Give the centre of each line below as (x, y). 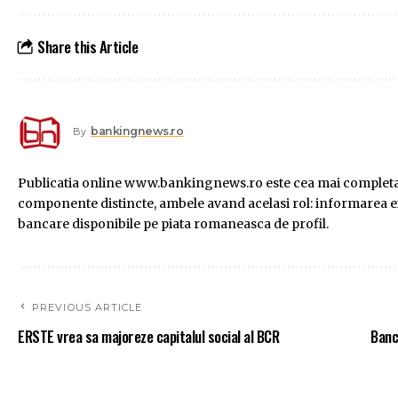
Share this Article (88, 47)
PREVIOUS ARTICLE (88, 308)
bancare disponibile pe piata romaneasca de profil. (173, 224)
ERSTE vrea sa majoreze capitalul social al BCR (148, 337)
